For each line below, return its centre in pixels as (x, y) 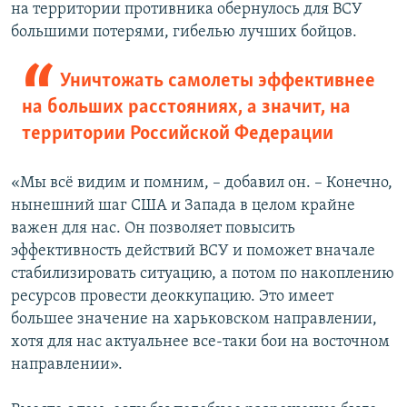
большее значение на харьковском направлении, (194, 320)
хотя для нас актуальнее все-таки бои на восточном (200, 342)
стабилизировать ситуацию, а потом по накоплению (203, 274)
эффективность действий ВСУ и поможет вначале (193, 252)
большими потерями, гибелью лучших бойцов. (184, 33)
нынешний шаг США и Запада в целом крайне (183, 206)
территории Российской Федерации (178, 134)
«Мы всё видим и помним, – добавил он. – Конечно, (202, 184)
